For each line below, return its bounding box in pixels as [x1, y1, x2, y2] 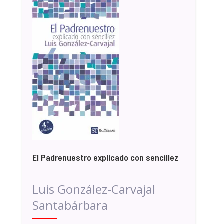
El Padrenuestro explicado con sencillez [32, 151, 178, 163]
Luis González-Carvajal [32, 180, 155, 197]
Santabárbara [32, 196, 108, 213]
